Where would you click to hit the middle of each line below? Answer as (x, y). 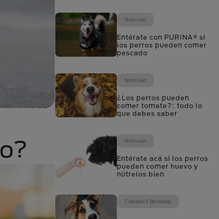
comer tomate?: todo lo (160, 106)
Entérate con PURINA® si (161, 37)
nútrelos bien (141, 174)
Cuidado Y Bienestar (148, 201)
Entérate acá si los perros (163, 158)
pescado (132, 53)
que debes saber (147, 113)
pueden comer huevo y (157, 166)
